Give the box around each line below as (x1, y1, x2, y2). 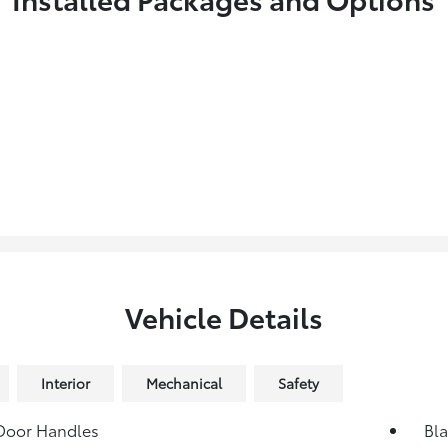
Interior (40, 373, 90, 394)
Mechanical (145, 373, 222, 394)
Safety (277, 373, 319, 394)
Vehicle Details (124, 296, 323, 337)
